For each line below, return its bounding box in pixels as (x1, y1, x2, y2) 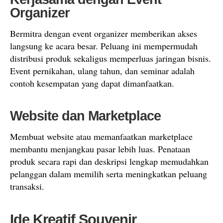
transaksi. (10, 180, 44, 192)
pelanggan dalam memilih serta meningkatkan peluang (10, 168, 207, 180)
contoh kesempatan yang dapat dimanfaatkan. (10, 77, 174, 89)
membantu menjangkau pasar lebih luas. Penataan (10, 143, 190, 155)
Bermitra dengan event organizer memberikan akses (10, 27, 197, 39)
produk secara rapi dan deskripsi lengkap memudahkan (10, 155, 209, 167)
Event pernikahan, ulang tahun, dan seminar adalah (10, 65, 195, 77)
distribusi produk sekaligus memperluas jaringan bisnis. (10, 52, 211, 64)
